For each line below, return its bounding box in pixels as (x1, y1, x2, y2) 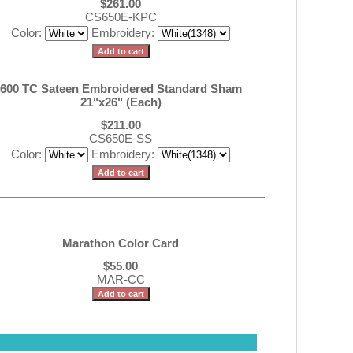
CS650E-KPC (84, 10, 157, 24)
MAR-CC (96, 273, 145, 286)
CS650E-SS (89, 132, 152, 145)
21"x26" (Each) (80, 95, 162, 109)
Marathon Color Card (62, 236, 179, 250)
